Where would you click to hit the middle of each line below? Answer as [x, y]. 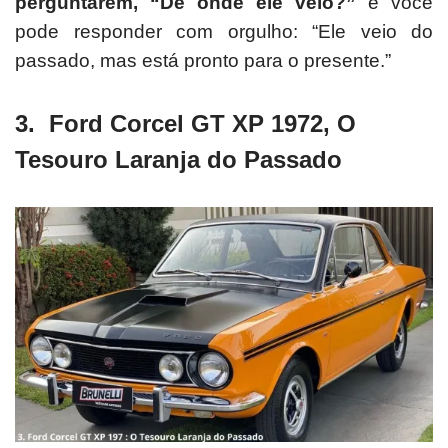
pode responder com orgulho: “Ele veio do [224, 32]
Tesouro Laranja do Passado [182, 160]
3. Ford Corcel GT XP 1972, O [185, 124]
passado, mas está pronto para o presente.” [203, 61]
